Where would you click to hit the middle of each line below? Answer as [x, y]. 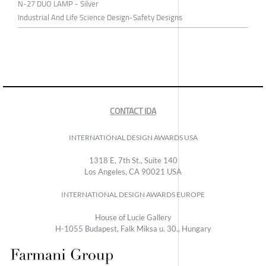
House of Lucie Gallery [133, 218]
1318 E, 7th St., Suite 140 [133, 161]
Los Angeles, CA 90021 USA [133, 172]
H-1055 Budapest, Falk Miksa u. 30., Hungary [133, 229]
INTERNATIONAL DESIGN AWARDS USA [133, 138]
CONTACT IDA [133, 111]
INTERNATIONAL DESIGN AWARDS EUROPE [133, 195]
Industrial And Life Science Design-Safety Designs [100, 18]
